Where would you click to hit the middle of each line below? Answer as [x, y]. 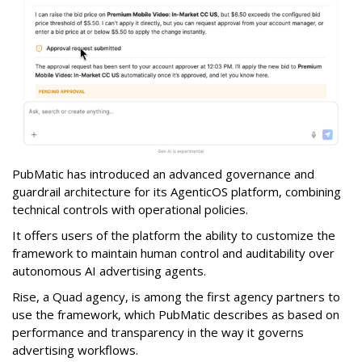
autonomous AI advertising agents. [111, 270]
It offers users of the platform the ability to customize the [174, 235]
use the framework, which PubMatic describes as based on [176, 314]
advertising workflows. [77, 349]
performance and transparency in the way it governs [158, 332]
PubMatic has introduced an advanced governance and [163, 173]
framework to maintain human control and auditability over [173, 253]
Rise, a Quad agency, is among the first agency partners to [176, 296]
